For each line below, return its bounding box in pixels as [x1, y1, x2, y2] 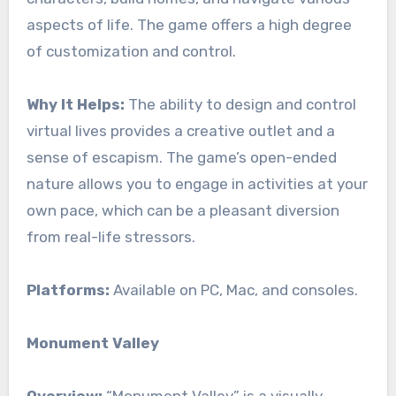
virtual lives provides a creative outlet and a [26, 122, 335, 141]
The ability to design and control [124, 95, 356, 114]
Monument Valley [26, 334, 159, 353]
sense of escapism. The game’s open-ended [26, 148, 337, 167]
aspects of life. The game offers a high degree [26, 16, 352, 34]
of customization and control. [26, 42, 236, 61]
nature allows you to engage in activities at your [26, 175, 368, 194]
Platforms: [26, 281, 110, 300]
